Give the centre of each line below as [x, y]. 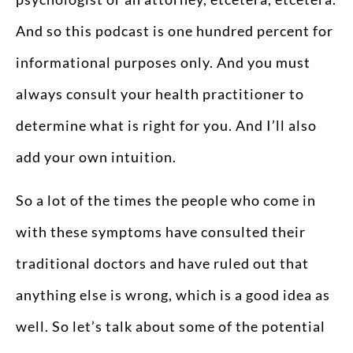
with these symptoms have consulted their [161, 231]
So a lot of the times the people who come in [166, 200]
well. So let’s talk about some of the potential [171, 326]
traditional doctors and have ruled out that [162, 263]
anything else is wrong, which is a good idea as [173, 294]
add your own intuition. [96, 157]
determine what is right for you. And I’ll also [166, 126]
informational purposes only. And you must [163, 63]
